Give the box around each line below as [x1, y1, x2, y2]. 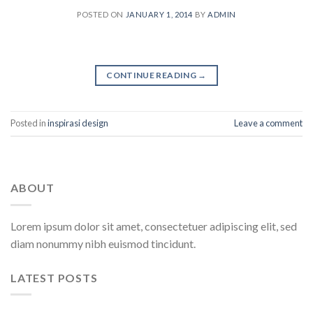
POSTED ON [76, 9, 126, 19]
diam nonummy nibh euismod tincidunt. [10, 236, 196, 250]
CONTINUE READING [106, 69, 198, 80]
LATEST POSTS [10, 270, 98, 284]
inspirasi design [48, 117, 108, 129]
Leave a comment [234, 117, 303, 129]
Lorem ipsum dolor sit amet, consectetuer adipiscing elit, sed [10, 219, 297, 233]
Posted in [10, 117, 48, 129]
